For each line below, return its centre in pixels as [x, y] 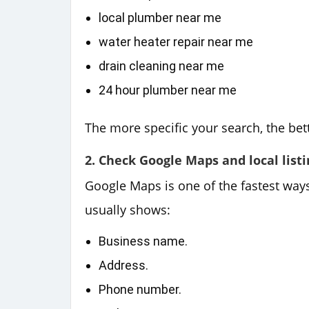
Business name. [143, 241]
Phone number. [140, 289]
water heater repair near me [176, 41]
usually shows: [128, 209]
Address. [123, 265]
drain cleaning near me [161, 66]
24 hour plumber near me [168, 90]
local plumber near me [160, 17]
